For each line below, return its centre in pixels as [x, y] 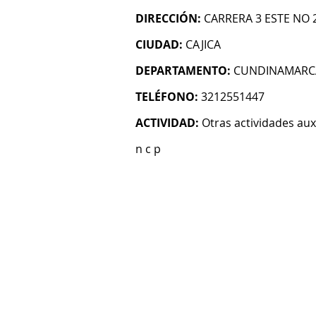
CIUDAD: [159, 44]
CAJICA [203, 44]
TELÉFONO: [167, 97]
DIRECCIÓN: [168, 18]
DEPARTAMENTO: [183, 71]
